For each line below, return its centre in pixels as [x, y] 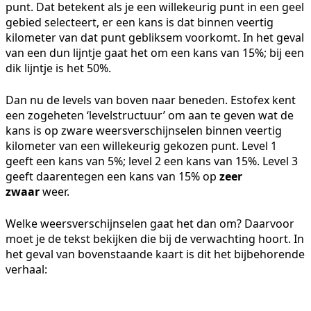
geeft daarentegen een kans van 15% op [112, 176]
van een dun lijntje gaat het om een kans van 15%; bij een [155, 52]
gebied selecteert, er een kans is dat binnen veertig [140, 22]
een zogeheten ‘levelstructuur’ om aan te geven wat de [150, 115]
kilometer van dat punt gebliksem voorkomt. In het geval [155, 37]
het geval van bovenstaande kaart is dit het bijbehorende [155, 254]
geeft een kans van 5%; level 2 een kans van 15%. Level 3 [152, 161]
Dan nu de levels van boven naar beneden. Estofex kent [151, 100]
